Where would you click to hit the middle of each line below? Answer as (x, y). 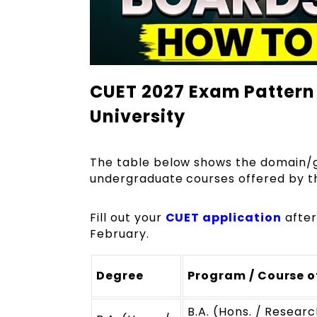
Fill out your (128, 218)
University (138, 117)
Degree (120, 276)
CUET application (223, 218)
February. (121, 234)
